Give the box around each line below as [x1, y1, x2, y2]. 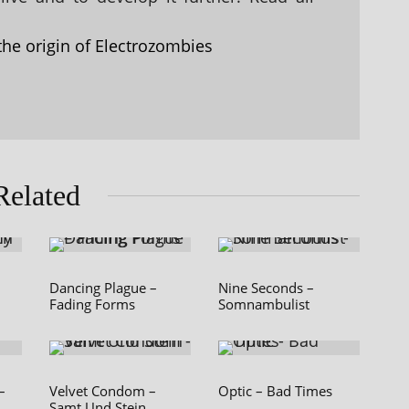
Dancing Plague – [49, 278, 157, 298]
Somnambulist [218, 295, 309, 314]
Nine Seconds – [218, 278, 314, 298]
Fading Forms [49, 295, 135, 314]
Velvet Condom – [49, 382, 156, 401]
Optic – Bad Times [218, 382, 332, 401]
